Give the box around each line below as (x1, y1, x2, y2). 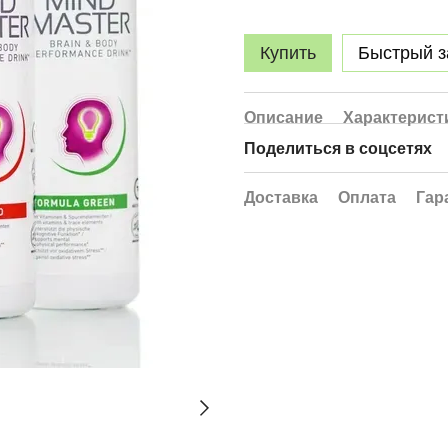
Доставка (244, 189, 318, 206)
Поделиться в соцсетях (244, 140, 432, 157)
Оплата (338, 189, 396, 206)
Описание (244, 109, 323, 126)
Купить (260, 43, 316, 63)
